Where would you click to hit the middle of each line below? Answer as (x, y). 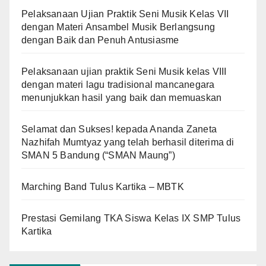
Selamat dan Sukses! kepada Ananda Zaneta (119, 129)
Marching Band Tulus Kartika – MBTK (103, 186)
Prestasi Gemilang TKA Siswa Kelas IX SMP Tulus (131, 218)
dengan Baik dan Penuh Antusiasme (100, 40)
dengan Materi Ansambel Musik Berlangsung (118, 27)
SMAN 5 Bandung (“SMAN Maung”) (99, 155)
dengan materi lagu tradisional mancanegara (118, 84)
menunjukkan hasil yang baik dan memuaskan (122, 97)
